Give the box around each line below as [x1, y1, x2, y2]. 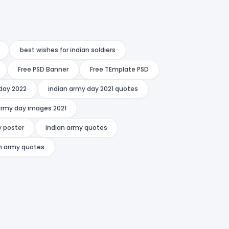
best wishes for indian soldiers [20, 45, 116, 54]
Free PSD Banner [18, 64, 68, 74]
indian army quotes [45, 123, 107, 132]
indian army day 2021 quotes [48, 84, 138, 93]
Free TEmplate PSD [90, 64, 149, 74]
